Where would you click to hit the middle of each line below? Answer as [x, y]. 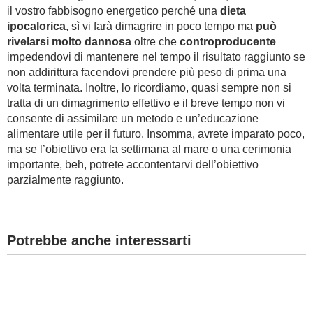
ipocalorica [36, 26]
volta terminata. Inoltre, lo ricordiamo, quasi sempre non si [149, 88]
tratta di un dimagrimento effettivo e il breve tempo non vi [146, 103]
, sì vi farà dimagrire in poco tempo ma [161, 26]
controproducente [228, 42]
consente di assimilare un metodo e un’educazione [133, 118]
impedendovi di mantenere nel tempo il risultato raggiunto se [156, 57]
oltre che [155, 42]
